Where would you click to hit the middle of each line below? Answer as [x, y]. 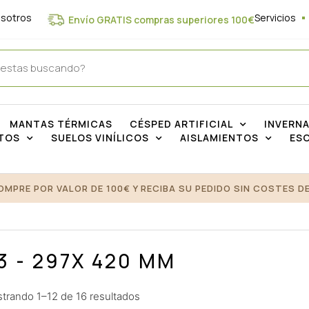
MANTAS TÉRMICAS [61, 124]
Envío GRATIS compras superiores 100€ [161, 19]
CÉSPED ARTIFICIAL [181, 124]
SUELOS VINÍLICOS [100, 138]
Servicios [275, 18]
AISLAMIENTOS [219, 138]
